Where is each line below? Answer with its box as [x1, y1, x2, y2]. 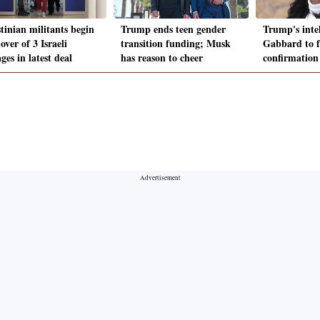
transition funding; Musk [121, 36, 231, 51]
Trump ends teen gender [121, 21, 226, 37]
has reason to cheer [121, 50, 203, 66]
